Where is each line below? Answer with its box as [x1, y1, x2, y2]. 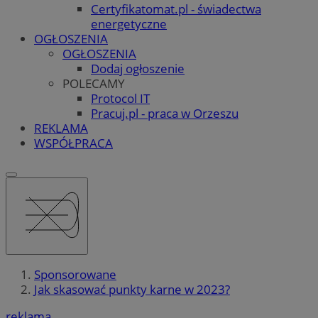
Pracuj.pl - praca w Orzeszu [91, 104, 238, 121]
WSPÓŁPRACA [34, 134, 113, 151]
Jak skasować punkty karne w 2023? [34, 281, 230, 298]
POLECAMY [62, 75, 125, 92]
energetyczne [91, 15, 167, 32]
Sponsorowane [34, 266, 116, 283]
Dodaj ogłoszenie [91, 60, 185, 77]
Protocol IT [91, 89, 150, 106]
